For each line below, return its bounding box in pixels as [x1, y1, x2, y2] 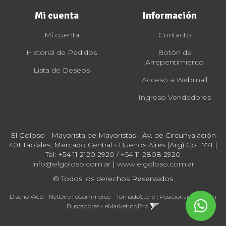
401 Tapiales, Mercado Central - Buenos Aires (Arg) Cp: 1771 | [9, 140, 217, 149]
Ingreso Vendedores [138, 92, 211, 102]
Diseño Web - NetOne [10, 192, 71, 200]
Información [142, 9, 197, 22]
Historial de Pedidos [26, 47, 97, 57]
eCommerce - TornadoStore [75, 192, 155, 200]
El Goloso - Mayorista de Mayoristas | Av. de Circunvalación [10, 130, 216, 140]
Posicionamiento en [159, 192, 216, 200]
